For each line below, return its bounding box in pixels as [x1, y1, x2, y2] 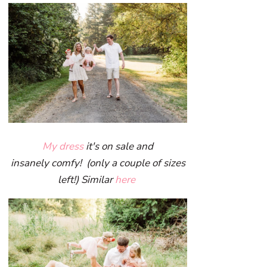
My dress [42, 139, 84, 153]
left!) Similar [58, 172, 116, 187]
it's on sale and [83, 139, 154, 153]
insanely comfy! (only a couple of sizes [10, 156, 185, 170]
